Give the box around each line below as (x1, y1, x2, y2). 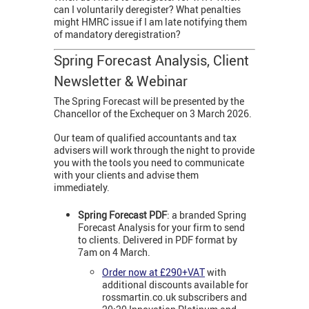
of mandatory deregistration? (54, 27, 181, 41)
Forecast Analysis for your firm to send (78, 221, 245, 235)
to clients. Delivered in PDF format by (78, 233, 237, 247)
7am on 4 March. (78, 246, 152, 259)
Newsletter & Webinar (54, 71, 188, 90)
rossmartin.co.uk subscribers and (102, 290, 247, 303)
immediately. (54, 180, 112, 194)
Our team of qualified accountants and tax (54, 130, 237, 144)
